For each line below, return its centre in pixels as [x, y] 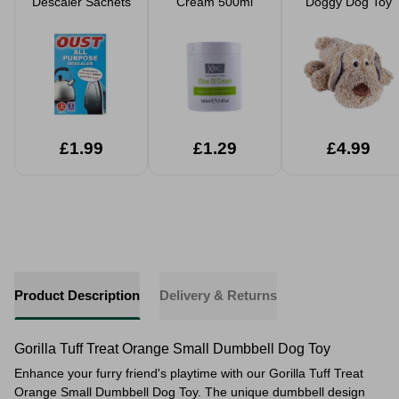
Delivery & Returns [218, 295]
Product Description [77, 295]
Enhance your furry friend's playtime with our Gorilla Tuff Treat [189, 373]
